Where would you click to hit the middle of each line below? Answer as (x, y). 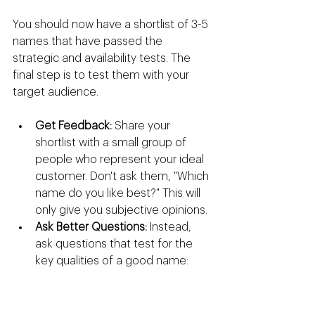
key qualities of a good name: (112, 261)
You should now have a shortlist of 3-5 (112, 25)
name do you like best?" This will (119, 194)
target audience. (56, 92)
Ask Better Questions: (91, 227)
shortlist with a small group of (112, 143)
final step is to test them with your (102, 76)
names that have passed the (89, 42)
